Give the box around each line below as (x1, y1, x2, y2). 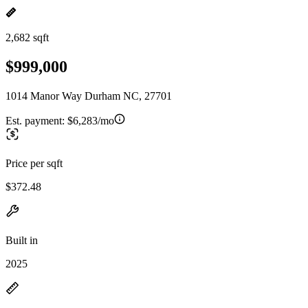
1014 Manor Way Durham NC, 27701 (5, 89, 172, 102)
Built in (5, 234, 38, 246)
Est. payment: (5, 114, 67, 126)
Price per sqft (5, 157, 63, 169)
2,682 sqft (5, 32, 49, 43)
